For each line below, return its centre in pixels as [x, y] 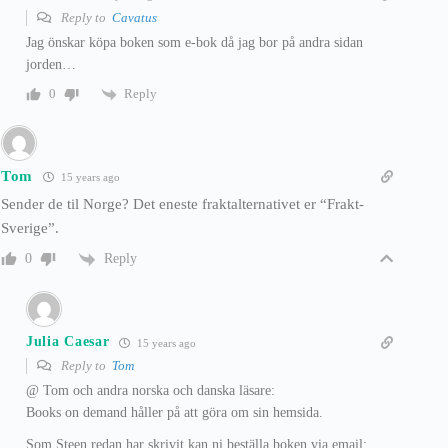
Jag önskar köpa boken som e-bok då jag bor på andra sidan [194, 42]
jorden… [51, 64]
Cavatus [134, 17]
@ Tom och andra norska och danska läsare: [150, 390]
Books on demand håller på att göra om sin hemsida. [174, 412]
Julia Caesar [68, 342]
